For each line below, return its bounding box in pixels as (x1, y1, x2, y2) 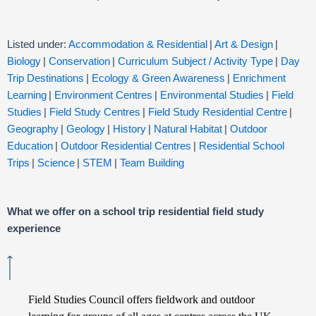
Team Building (120, 157, 184, 169)
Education (7, 140, 53, 152)
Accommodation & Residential (68, 38, 207, 50)
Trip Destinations (7, 72, 84, 84)
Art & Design (214, 38, 273, 50)
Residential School (199, 140, 284, 152)
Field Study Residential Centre (148, 106, 287, 118)
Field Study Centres (49, 106, 140, 118)
